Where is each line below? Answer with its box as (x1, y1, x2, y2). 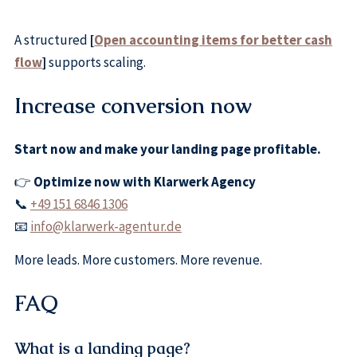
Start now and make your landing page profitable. (14, 139, 321, 158)
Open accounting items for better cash (93, 30, 332, 49)
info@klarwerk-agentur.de (29, 218, 182, 236)
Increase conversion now (14, 92, 252, 120)
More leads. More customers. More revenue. (14, 250, 262, 269)
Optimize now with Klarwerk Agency (33, 173, 256, 191)
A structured (14, 30, 90, 49)
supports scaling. (45, 53, 146, 71)
